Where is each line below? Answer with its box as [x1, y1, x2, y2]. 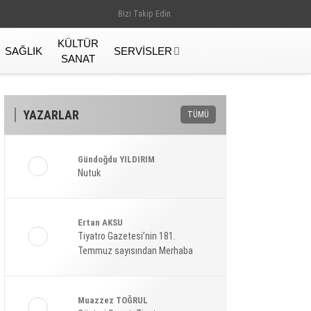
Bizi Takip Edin [118, 9, 171, 19]
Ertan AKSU [78, 217, 123, 228]
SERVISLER [114, 44, 172, 57]
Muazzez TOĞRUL [78, 295, 148, 305]
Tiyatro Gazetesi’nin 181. [78, 230, 176, 242]
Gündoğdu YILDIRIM [78, 154, 155, 165]
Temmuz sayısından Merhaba [78, 245, 193, 256]
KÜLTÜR [58, 37, 99, 49]
